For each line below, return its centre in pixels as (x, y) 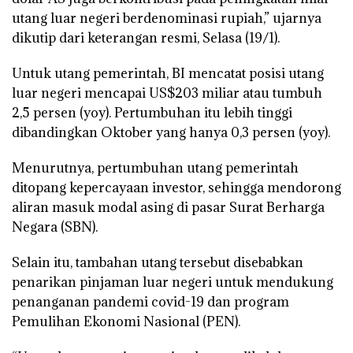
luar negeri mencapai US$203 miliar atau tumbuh (167, 93)
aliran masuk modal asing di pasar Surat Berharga (168, 207)
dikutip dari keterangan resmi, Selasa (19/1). (146, 37)
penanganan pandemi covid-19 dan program (150, 301)
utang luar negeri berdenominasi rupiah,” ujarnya (167, 18)
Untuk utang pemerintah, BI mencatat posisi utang (168, 73)
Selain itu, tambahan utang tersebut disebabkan (158, 262)
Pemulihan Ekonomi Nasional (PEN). (126, 321)
